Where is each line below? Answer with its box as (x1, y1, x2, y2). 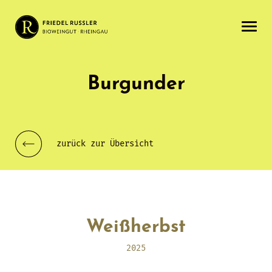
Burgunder (87, 75, 185, 94)
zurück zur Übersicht (56, 138, 154, 149)
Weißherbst (86, 218, 186, 237)
